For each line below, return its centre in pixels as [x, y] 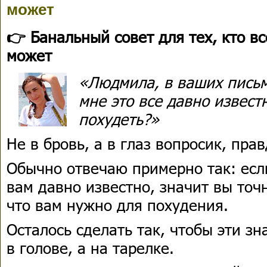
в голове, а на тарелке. [90, 248]
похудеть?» [119, 119]
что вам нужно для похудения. [117, 205]
